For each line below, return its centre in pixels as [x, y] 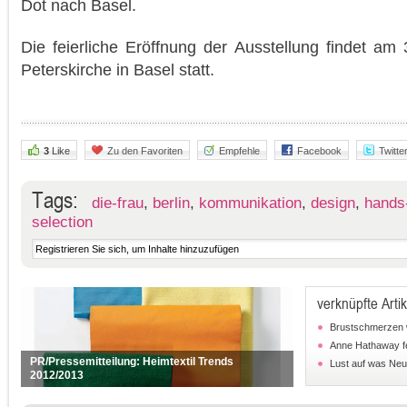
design [333, 203]
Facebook [319, 151]
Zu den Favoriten [144, 151]
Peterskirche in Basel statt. [117, 69]
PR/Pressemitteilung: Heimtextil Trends [131, 362]
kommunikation [250, 203]
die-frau [117, 203]
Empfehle [239, 151]
